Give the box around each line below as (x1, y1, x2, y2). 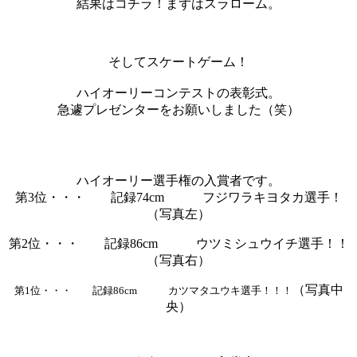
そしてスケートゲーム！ (108, 54, 249, 69)
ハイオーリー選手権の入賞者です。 (76, 173, 280, 187)
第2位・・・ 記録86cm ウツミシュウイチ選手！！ (8, 236, 349, 250)
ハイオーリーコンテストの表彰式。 (76, 85, 280, 100)
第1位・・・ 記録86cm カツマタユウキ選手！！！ (14, 284, 292, 296)
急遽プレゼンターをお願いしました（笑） (57, 102, 300, 116)
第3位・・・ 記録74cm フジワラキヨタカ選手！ (14, 190, 343, 204)
